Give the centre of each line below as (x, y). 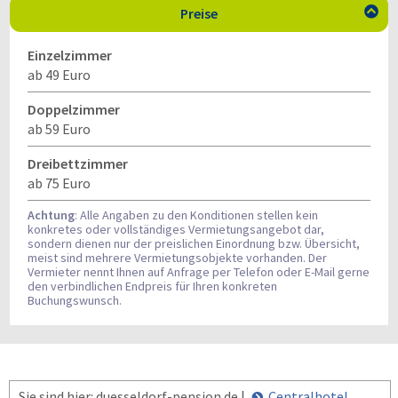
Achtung (51, 215)
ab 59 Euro (59, 129)
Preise (199, 13)
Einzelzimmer (70, 55)
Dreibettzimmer (78, 163)
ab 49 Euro (59, 75)
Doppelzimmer (74, 109)
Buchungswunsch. (75, 300)
